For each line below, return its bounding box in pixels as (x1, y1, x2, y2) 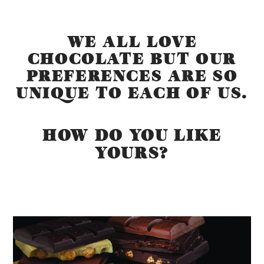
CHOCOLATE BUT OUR (27, 49, 237, 69)
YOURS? (95, 143, 169, 163)
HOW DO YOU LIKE (42, 125, 222, 146)
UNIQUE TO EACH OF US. (16, 83, 248, 103)
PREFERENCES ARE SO (26, 66, 238, 86)
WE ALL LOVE (67, 32, 197, 52)
